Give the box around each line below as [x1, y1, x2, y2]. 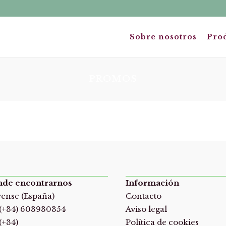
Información [126, 178, 179, 188]
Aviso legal [126, 204, 167, 214]
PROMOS [89, 74, 137, 84]
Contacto [126, 191, 161, 201]
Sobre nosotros [130, 32, 197, 41]
